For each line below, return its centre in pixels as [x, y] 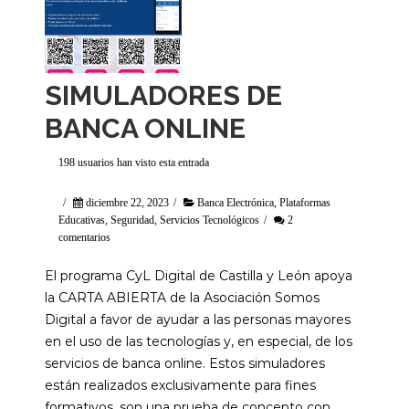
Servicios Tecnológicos [210, 220]
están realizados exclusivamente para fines [180, 385]
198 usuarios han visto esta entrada [134, 163]
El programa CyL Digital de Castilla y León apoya [199, 276]
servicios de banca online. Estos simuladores [185, 363]
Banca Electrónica [236, 203]
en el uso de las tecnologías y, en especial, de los [199, 341]
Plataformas [305, 203]
